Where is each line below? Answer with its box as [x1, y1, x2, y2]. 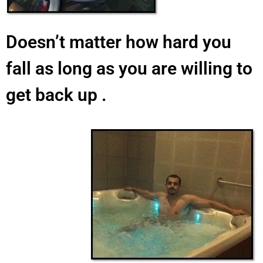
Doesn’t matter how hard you [6, 31, 231, 52]
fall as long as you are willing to [6, 58, 252, 79]
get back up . [6, 84, 107, 105]
